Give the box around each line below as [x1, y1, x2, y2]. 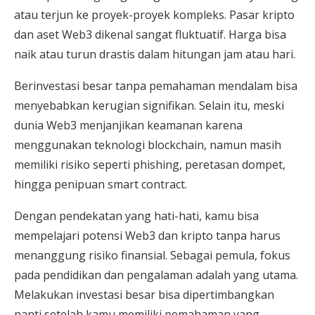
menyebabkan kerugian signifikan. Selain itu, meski [14, 98, 284, 114]
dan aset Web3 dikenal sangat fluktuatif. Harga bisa [14, 27, 286, 43]
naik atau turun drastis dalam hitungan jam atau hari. [14, 46, 298, 63]
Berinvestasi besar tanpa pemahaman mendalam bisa [14, 78, 297, 94]
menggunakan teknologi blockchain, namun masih [14, 137, 281, 153]
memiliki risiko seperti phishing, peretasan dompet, [14, 157, 285, 173]
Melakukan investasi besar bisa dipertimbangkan [14, 287, 274, 303]
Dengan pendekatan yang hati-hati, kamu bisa [14, 208, 259, 224]
